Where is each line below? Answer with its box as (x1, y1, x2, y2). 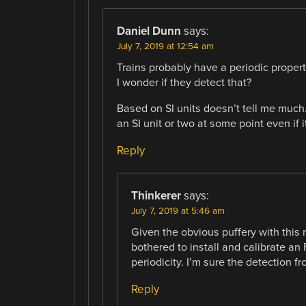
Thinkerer (130, 189, 181, 204)
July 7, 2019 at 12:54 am (116, 40, 214, 52)
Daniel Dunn (116, 23, 181, 38)
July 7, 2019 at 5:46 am (130, 206, 225, 217)
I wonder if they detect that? (116, 75, 251, 89)
